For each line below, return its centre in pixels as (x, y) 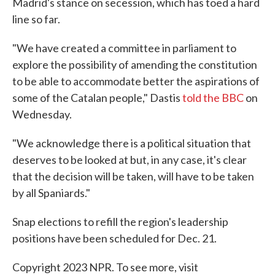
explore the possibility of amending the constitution (135, 64)
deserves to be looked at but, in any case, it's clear (130, 159)
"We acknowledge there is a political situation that (132, 143)
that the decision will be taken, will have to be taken (133, 176)
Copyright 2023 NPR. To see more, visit (105, 267)
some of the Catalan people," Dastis (97, 97)
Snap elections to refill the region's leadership (120, 221)
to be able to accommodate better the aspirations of (136, 81)
